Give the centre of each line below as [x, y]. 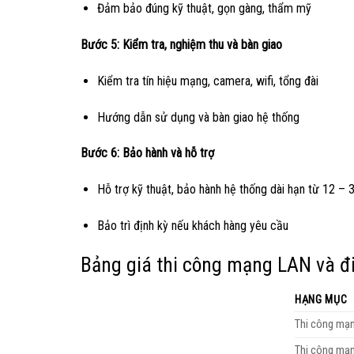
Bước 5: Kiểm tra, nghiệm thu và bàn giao [181, 45]
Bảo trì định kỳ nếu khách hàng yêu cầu [192, 226]
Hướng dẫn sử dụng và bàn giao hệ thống [198, 117]
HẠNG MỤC [321, 299]
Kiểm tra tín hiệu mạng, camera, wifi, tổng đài [207, 81]
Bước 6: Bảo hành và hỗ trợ [147, 153]
